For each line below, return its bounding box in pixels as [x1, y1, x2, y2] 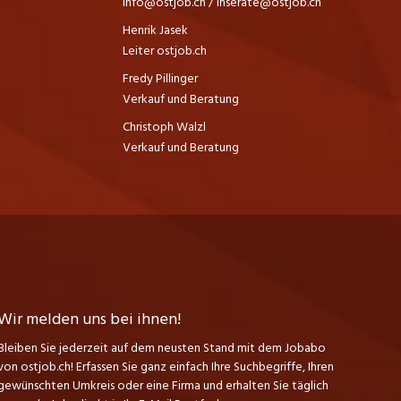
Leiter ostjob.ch [122, 39, 207, 61]
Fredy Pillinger [122, 67, 198, 89]
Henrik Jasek [122, 19, 188, 40]
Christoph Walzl [122, 115, 206, 137]
